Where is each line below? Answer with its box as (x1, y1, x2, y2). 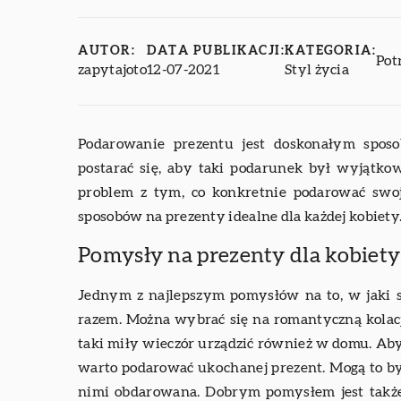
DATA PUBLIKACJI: (147, 44, 285, 57)
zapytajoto (78, 62, 147, 77)
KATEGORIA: (285, 44, 376, 57)
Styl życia (285, 62, 349, 77)
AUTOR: (78, 44, 135, 57)
